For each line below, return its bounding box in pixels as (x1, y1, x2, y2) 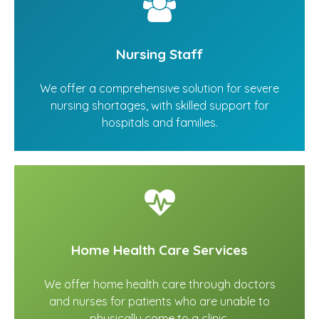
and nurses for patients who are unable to (49, 294, 270, 309)
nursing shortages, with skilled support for (50, 98, 269, 113)
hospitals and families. (101, 115, 218, 130)
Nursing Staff (115, 46, 204, 63)
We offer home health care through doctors (43, 277, 276, 292)
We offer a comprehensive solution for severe (40, 81, 279, 96)
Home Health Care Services (71, 241, 248, 259)
